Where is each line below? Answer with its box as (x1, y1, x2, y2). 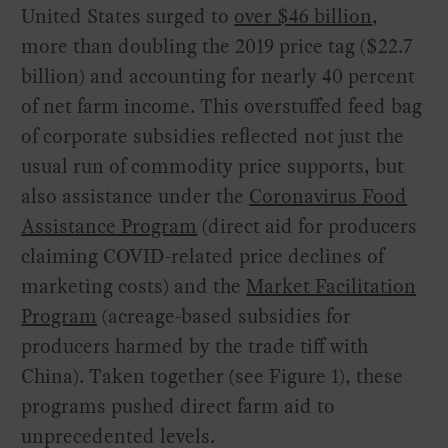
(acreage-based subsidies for (97, 301, 352, 330)
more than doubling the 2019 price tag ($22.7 (21, 31, 414, 60)
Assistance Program (21, 211, 198, 240)
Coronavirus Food (249, 181, 408, 210)
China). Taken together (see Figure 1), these (21, 361, 404, 390)
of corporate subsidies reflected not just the (21, 121, 405, 150)
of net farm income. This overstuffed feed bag (21, 91, 423, 120)
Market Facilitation (246, 271, 417, 300)
